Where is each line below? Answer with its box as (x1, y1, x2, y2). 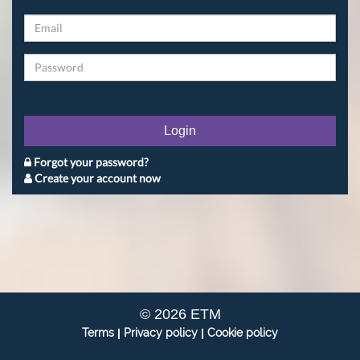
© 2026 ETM (139, 305, 221, 322)
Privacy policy (124, 325, 198, 339)
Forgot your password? (31, 154, 149, 169)
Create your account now (32, 170, 161, 185)
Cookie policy (207, 325, 278, 339)
